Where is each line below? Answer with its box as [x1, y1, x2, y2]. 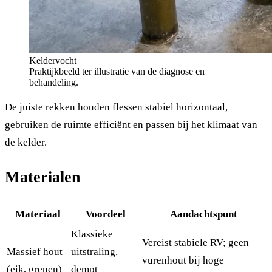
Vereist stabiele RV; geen [142, 237, 249, 249]
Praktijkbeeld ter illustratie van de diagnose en [29, 66, 205, 76]
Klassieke [71, 228, 113, 240]
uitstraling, [71, 246, 118, 258]
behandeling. [29, 76, 78, 87]
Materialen [5, 168, 80, 186]
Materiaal [15, 208, 61, 220]
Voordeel [85, 208, 126, 220]
